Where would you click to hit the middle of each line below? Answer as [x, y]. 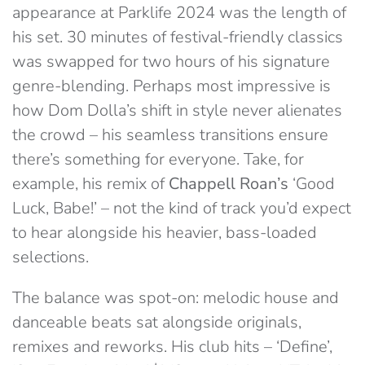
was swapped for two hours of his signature [171, 62]
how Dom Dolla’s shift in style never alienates [177, 110]
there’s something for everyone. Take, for [158, 159]
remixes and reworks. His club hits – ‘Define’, [172, 347]
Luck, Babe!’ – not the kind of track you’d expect [182, 208]
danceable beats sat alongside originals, [157, 322]
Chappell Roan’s [229, 184]
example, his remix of [90, 184]
